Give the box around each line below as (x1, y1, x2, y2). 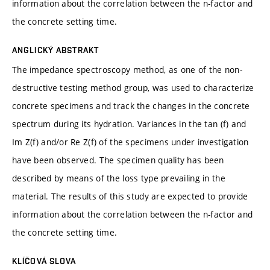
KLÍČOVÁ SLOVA (12, 256, 77, 266)
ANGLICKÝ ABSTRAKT (12, 45, 99, 55)
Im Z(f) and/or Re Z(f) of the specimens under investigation (12, 136, 249, 148)
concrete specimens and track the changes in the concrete (12, 99, 250, 111)
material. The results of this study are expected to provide (12, 190, 248, 202)
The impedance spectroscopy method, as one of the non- (12, 63, 242, 75)
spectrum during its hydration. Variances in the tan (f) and (12, 118, 246, 130)
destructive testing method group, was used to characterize (12, 81, 254, 93)
